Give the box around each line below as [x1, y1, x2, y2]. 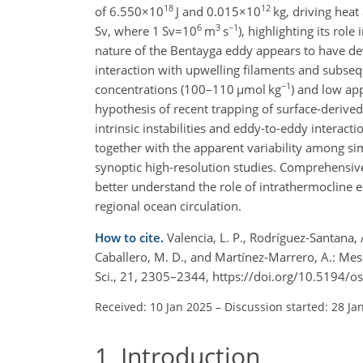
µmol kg [237, 80, 281, 97]
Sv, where [95, 22, 152, 39]
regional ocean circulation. [95, 197, 241, 214]
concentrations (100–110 [95, 80, 237, 97]
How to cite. [95, 228, 167, 246]
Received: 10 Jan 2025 [95, 298, 212, 314]
